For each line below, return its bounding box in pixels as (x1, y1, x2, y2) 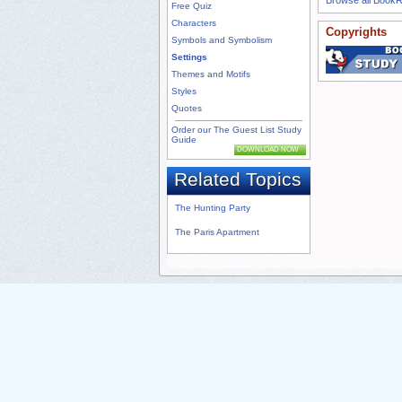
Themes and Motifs (171, 69, 250, 80)
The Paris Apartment (175, 227, 259, 238)
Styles (171, 86, 197, 97)
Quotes (171, 103, 202, 114)
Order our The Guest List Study (171, 125, 301, 135)
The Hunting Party (175, 203, 250, 214)
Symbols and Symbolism (171, 35, 272, 46)
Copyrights (326, 24, 387, 39)
